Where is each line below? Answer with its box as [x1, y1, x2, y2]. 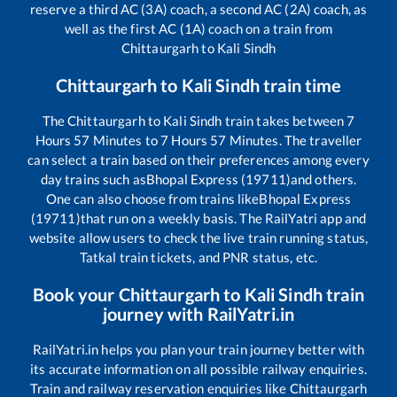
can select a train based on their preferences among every [27, 152, 370, 168]
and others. [290, 171, 357, 188]
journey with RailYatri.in [102, 303, 295, 325]
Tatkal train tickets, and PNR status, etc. [79, 249, 318, 266]
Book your [33, 284, 119, 306]
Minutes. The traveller [226, 132, 362, 149]
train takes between [222, 113, 347, 129]
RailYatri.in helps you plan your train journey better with [32, 341, 365, 358]
